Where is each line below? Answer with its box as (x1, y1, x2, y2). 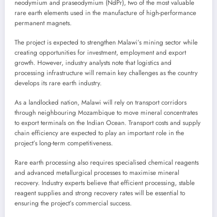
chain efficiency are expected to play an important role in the (15, 128, 184, 138)
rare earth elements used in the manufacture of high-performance (15, 8, 196, 17)
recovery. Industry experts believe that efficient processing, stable (15, 178, 195, 188)
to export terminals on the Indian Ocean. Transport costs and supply (15, 118, 201, 127)
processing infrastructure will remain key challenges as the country (15, 68, 198, 77)
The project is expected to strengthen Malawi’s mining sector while (15, 37, 198, 47)
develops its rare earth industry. (15, 78, 102, 88)
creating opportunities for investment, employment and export (15, 47, 186, 57)
